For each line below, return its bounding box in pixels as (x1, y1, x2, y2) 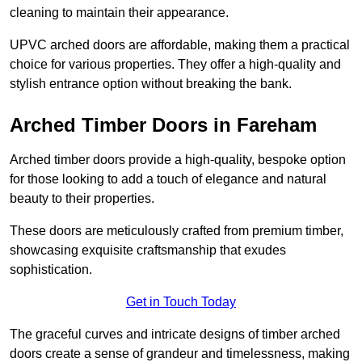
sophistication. (10, 263, 92, 277)
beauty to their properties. (10, 192, 154, 206)
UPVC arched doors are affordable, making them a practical (10, 38, 350, 53)
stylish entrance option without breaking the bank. (10, 77, 292, 91)
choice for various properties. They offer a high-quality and (10, 57, 341, 72)
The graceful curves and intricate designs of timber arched (10, 327, 340, 342)
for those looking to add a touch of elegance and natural (10, 172, 326, 187)
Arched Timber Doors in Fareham (10, 114, 317, 137)
